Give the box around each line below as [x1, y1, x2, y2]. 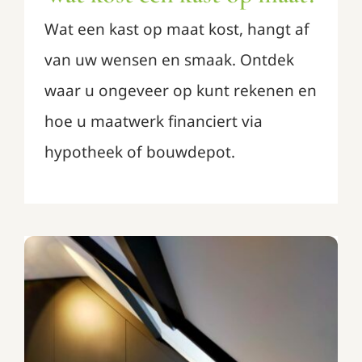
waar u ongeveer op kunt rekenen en [44, 79, 317, 101]
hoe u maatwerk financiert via [44, 110, 263, 132]
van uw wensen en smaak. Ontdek [44, 48, 294, 70]
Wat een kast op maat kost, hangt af [44, 18, 309, 40]
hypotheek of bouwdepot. [44, 141, 235, 162]
